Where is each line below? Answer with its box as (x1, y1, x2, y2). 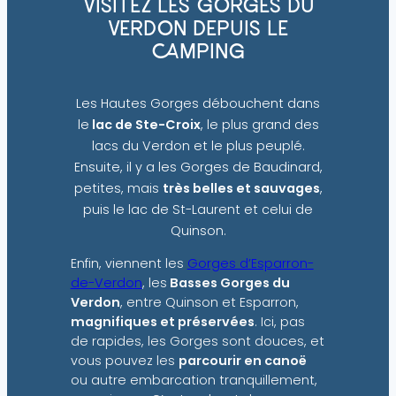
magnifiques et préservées (70, 313, 255, 331)
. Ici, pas (254, 313, 305, 331)
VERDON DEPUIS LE (107, 19, 289, 40)
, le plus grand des (200, 115, 319, 133)
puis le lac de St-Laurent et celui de (83, 200, 313, 218)
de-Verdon (70, 274, 142, 293)
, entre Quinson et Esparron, (119, 293, 299, 312)
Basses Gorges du (166, 274, 290, 293)
